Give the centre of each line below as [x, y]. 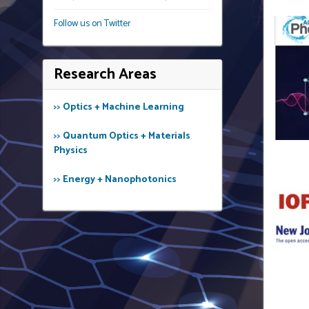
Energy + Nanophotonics [120, 180]
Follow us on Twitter [92, 24]
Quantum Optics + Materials [127, 137]
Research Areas [105, 75]
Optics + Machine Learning [123, 108]
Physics [71, 151]
